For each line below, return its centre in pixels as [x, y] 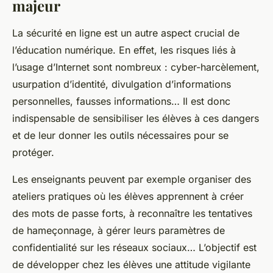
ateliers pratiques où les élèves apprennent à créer [128, 197]
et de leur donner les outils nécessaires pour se [120, 136]
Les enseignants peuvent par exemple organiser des [132, 179]
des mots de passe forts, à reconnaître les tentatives [132, 214]
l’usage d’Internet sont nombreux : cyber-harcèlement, [136, 67]
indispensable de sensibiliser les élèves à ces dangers [136, 119]
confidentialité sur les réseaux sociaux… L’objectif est [134, 248]
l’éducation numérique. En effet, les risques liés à [124, 50]
